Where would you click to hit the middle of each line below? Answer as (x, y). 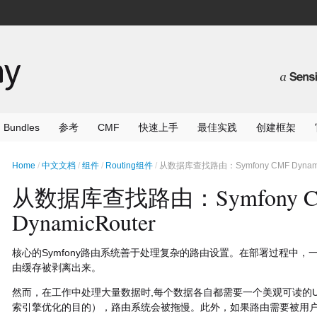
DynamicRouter (83, 222)
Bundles (22, 127)
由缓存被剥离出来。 (56, 267)
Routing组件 (129, 166)
